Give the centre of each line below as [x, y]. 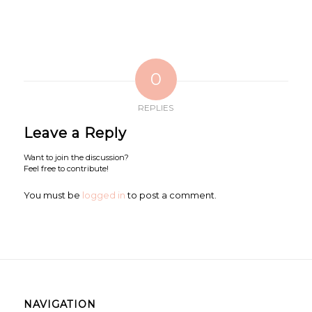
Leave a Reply [75, 133]
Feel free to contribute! [66, 168]
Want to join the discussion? [76, 157]
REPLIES [156, 107]
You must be [53, 195]
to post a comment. [171, 195]
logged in [103, 195]
